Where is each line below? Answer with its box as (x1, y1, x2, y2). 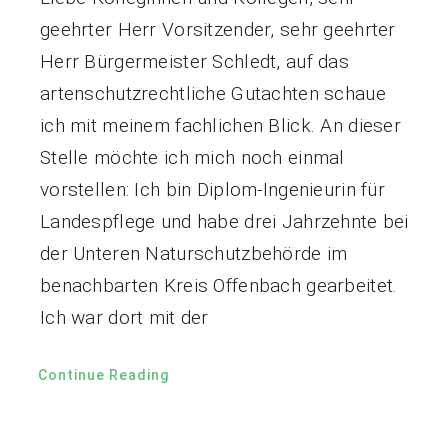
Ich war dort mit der (39, 306, 209, 330)
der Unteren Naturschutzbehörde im (39, 242, 348, 266)
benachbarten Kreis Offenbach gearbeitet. (39, 274, 398, 298)
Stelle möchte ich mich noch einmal (39, 146, 345, 170)
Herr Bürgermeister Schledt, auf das (39, 50, 349, 74)
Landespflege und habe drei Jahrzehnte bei (39, 210, 409, 234)
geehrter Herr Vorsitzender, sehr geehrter (39, 18, 396, 42)
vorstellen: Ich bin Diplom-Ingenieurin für (39, 178, 385, 202)
